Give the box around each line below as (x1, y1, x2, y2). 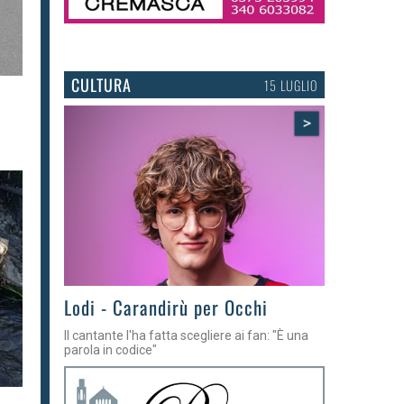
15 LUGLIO (264, 75, 317, 95)
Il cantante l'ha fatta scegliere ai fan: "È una (63, 327, 308, 343)
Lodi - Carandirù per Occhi (63, 292, 268, 321)
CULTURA (70, 72, 132, 96)
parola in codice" (63, 342, 157, 357)
